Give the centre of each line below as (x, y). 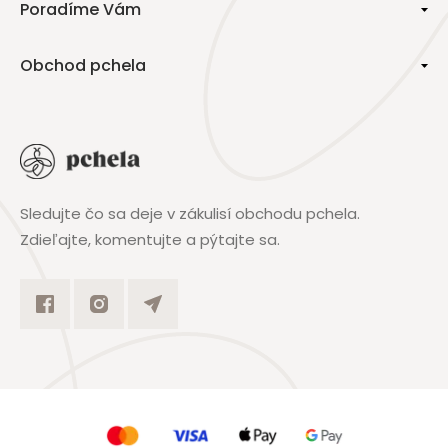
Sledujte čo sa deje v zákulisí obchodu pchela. (190, 213)
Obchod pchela (83, 65)
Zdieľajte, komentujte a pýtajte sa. (150, 239)
